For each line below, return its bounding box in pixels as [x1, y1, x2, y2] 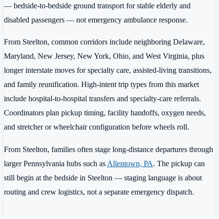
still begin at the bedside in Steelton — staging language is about [4, 173, 202, 182]
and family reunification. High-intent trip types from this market [4, 80, 199, 89]
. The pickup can [153, 158, 205, 168]
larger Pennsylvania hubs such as [4, 158, 107, 168]
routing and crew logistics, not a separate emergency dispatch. [4, 187, 194, 197]
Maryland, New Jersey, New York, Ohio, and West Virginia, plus [4, 51, 204, 61]
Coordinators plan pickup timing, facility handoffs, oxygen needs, [4, 108, 206, 118]
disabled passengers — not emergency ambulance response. [4, 15, 188, 24]
